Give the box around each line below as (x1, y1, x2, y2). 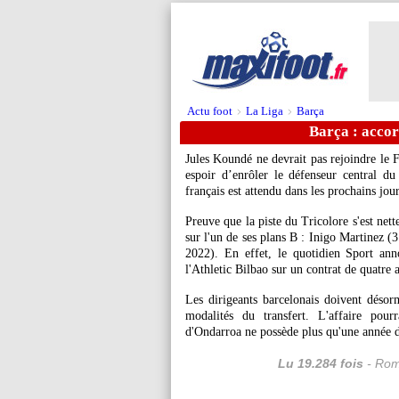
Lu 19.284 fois (277, 356, 363, 370)
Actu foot (187, 104, 232, 118)
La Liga (246, 104, 283, 118)
